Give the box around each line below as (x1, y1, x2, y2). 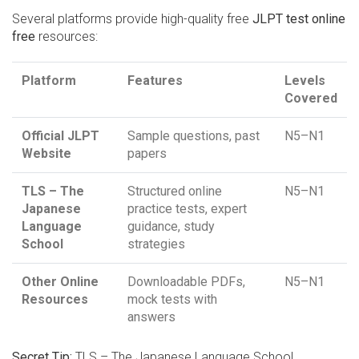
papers (127, 146, 167, 162)
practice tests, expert (127, 201, 247, 217)
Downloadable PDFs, (127, 274, 245, 290)
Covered (284, 91, 337, 107)
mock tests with (127, 292, 217, 308)
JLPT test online (252, 11, 345, 27)
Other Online (22, 274, 99, 290)
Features (127, 73, 183, 89)
